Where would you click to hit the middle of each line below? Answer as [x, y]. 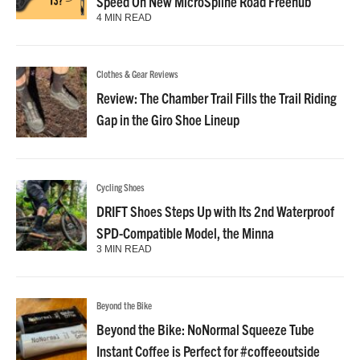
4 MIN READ [124, 18]
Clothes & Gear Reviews [137, 74]
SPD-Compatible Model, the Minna [185, 233]
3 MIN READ [124, 249]
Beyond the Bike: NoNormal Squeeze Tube [205, 329]
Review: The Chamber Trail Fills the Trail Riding [217, 98]
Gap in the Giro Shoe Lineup [168, 119]
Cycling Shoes [121, 187]
